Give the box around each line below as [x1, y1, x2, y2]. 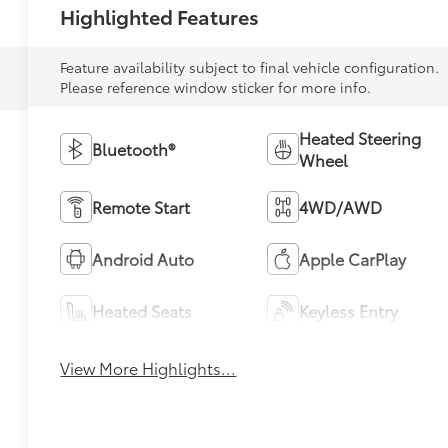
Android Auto [92, 246, 195, 270]
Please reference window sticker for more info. [60, 76, 372, 97]
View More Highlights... [60, 355, 237, 379]
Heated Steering [298, 125, 421, 149]
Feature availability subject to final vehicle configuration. [60, 56, 440, 77]
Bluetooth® [92, 136, 176, 160]
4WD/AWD [298, 194, 382, 218]
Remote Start [92, 194, 191, 218]
